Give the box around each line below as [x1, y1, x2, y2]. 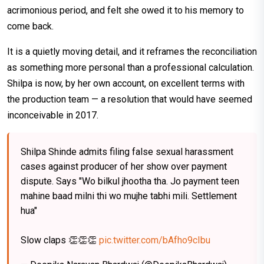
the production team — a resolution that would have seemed [7, 94, 252, 105]
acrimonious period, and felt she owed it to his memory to [7, 5, 244, 16]
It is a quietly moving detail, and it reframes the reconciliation [7, 46, 257, 58]
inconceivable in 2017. [7, 110, 98, 121]
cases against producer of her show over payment [21, 161, 227, 173]
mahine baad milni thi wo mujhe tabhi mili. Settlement [21, 190, 237, 202]
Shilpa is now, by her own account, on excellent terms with [7, 78, 245, 90]
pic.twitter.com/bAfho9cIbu [99, 235, 210, 246]
